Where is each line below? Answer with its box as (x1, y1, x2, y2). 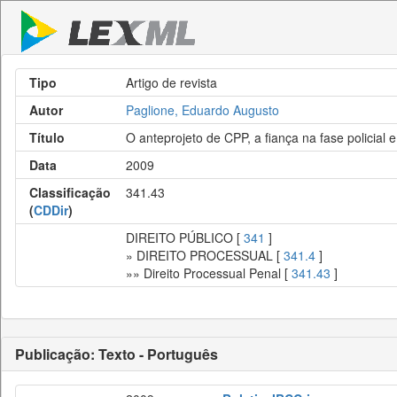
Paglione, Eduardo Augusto (126, 101, 279, 119)
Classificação (29, 183, 111, 201)
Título (29, 128, 65, 146)
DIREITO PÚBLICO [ (126, 229, 244, 246)
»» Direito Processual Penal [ (126, 264, 292, 282)
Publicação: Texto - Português (15, 344, 218, 364)
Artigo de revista (126, 74, 217, 91)
